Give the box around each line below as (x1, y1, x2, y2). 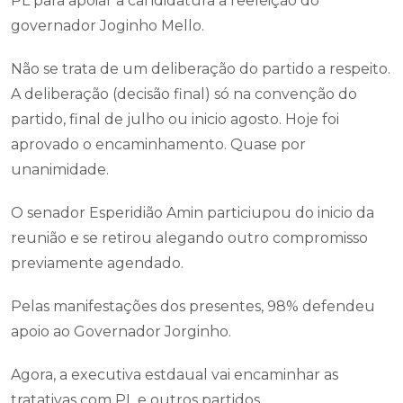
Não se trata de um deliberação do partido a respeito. (11, 60, 390, 77)
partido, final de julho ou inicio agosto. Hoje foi (11, 111, 339, 128)
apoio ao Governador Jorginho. (11, 323, 231, 340)
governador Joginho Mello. (11, 17, 204, 34)
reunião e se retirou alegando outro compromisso (11, 229, 368, 246)
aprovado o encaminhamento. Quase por (11, 136, 306, 153)
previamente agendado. (11, 255, 184, 272)
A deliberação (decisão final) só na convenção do (11, 85, 357, 103)
